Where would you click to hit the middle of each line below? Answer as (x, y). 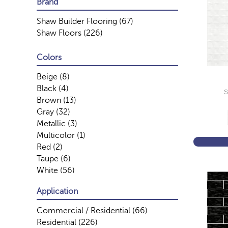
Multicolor (56, 135)
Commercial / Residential (83, 211)
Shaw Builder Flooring (77, 21)
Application (57, 191)
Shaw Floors (59, 33)
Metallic (51, 124)
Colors (49, 58)
